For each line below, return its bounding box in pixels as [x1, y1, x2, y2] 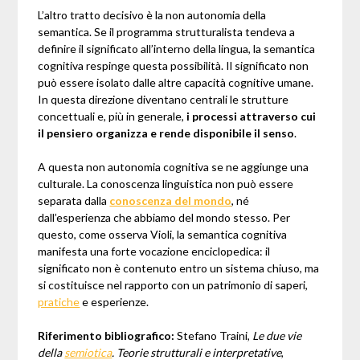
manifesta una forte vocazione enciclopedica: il [38, 244, 271, 259]
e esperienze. [80, 295, 149, 309]
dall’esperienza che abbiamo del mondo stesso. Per [38, 211, 291, 225]
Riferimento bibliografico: [38, 329, 175, 343]
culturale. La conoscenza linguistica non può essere [38, 177, 294, 191]
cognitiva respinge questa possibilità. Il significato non [38, 59, 309, 73]
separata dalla [38, 194, 110, 208]
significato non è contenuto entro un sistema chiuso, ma [38, 261, 320, 276]
